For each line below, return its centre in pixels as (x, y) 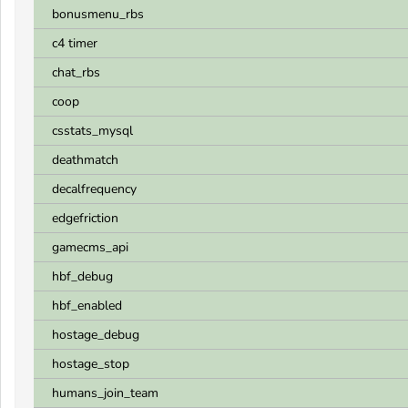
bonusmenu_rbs (98, 14)
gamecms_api (90, 247)
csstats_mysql (92, 131)
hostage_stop (91, 364)
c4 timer (75, 43)
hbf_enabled (87, 306)
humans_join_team (105, 393)
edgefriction (85, 218)
